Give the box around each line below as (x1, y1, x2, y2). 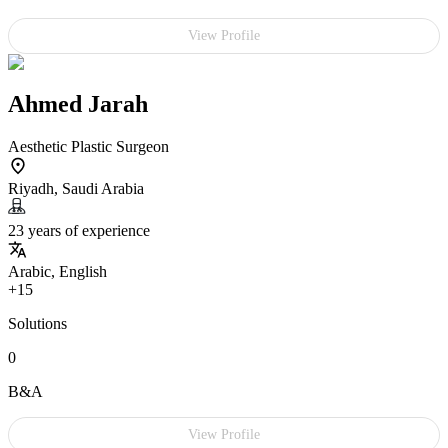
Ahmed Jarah (8, 91, 148, 118)
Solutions (8, 315, 67, 333)
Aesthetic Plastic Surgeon (8, 138, 169, 156)
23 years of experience (8, 222, 150, 240)
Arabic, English (8, 263, 107, 281)
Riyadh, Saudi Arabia (8, 180, 144, 198)
